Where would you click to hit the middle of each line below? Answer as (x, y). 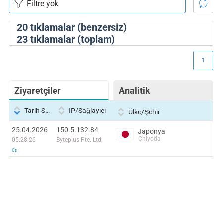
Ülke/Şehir (144, 112)
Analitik (135, 90)
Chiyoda (149, 139)
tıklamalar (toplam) (71, 39)
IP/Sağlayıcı (87, 111)
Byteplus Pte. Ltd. (79, 140)
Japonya (151, 131)
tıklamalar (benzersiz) (77, 27)
